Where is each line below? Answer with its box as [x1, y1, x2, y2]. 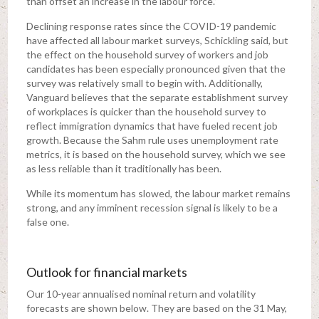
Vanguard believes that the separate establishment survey [26, 91, 288, 104]
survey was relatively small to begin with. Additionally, [26, 77, 263, 90]
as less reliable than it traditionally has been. [26, 162, 221, 175]
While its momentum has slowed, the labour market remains [26, 187, 291, 200]
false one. [26, 216, 69, 229]
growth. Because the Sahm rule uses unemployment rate [26, 134, 278, 147]
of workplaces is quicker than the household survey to [26, 105, 266, 118]
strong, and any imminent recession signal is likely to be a [26, 202, 278, 214]
